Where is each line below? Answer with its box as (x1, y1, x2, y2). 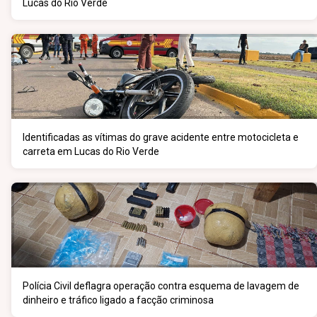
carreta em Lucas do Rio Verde (23, 146, 159, 157)
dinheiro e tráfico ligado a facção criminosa (23, 294, 214, 306)
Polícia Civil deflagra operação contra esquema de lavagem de (23, 280, 299, 292)
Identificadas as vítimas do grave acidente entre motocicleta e (23, 132, 299, 143)
